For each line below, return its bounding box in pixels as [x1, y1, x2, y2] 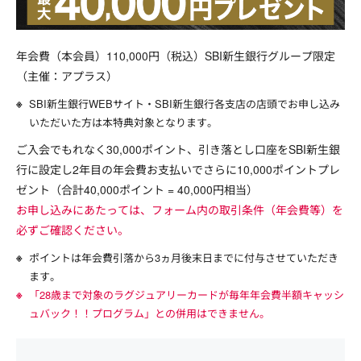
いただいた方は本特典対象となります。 [29, 114, 218, 131]
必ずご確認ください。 [16, 222, 129, 239]
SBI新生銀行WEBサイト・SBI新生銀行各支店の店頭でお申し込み [29, 96, 340, 112]
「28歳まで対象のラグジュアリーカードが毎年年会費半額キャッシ [29, 287, 344, 303]
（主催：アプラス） [16, 68, 118, 85]
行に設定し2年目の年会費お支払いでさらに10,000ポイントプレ [16, 161, 340, 178]
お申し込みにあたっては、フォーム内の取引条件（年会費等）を [16, 201, 343, 218]
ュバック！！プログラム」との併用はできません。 [29, 305, 270, 322]
